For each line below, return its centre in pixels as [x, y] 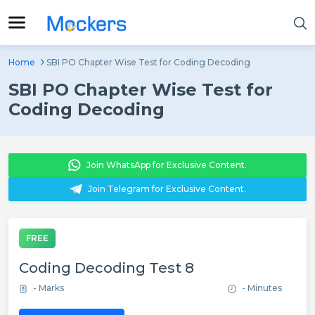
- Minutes [262, 288]
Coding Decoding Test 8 [107, 268]
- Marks [49, 288]
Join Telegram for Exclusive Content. [167, 189]
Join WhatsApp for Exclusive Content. [167, 165]
